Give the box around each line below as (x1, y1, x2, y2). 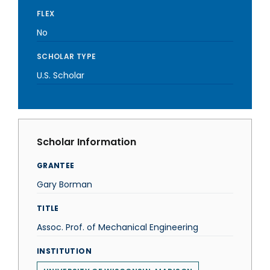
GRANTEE (37, 160, 75, 171)
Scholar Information (37, 135, 136, 149)
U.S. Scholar (37, 69, 84, 81)
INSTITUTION (37, 246, 92, 256)
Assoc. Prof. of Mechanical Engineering (37, 221, 198, 233)
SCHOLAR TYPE (37, 51, 96, 61)
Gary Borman (37, 178, 92, 190)
